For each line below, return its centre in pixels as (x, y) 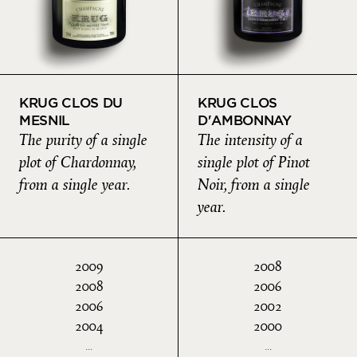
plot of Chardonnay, (78, 163)
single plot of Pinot (254, 163)
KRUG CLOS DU (71, 103)
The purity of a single (83, 141)
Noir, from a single (254, 185)
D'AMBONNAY (245, 121)
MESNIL (45, 121)
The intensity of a (250, 141)
